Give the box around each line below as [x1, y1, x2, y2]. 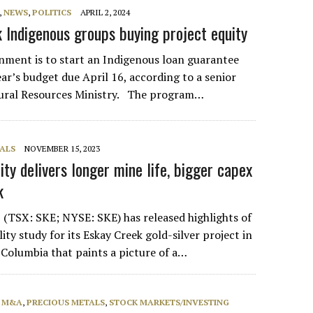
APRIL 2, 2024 [80, 7, 131, 17]
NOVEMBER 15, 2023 [24, 143, 101, 154]
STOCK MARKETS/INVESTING [109, 297, 230, 307]
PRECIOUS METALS [27, 297, 105, 307]
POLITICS [32, 7, 72, 17]
